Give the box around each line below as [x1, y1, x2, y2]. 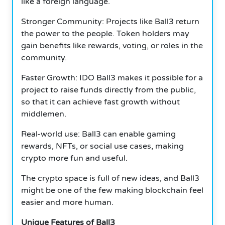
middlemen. [21, 108, 66, 119]
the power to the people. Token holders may [21, 28, 189, 39]
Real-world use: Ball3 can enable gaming [21, 129, 176, 139]
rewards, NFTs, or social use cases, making [21, 141, 184, 151]
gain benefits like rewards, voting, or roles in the [21, 40, 203, 51]
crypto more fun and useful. [21, 153, 128, 163]
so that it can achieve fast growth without [21, 96, 180, 107]
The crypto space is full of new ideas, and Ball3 [21, 173, 199, 183]
